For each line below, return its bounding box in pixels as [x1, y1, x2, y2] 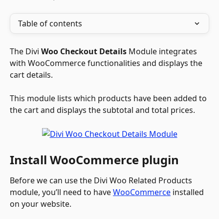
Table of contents [18, 18, 82, 29]
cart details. [10, 69, 55, 80]
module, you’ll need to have [10, 186, 113, 197]
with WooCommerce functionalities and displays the [10, 58, 204, 68]
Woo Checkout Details [41, 46, 127, 57]
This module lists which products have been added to [10, 93, 209, 104]
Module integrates [127, 46, 199, 57]
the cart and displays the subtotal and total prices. [10, 105, 195, 116]
